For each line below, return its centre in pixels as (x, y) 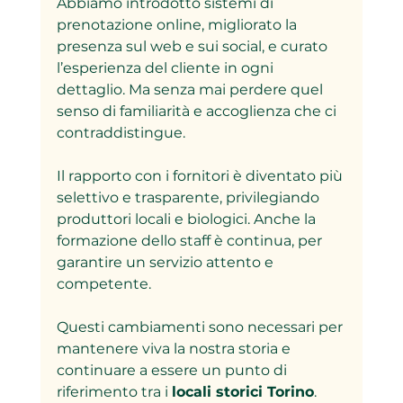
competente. (107, 283)
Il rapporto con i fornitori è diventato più (201, 175)
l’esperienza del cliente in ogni (166, 67)
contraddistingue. (124, 132)
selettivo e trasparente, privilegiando (189, 197)
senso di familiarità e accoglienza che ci (198, 111)
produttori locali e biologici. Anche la (188, 219)
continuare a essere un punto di (173, 370)
